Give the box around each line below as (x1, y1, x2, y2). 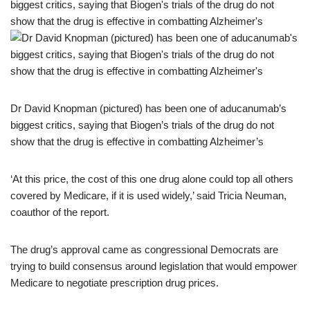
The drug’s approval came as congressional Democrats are (10, 244, 278, 255)
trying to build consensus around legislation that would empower (10, 260, 297, 272)
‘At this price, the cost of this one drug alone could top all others (10, 173, 293, 185)
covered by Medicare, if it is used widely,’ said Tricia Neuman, (10, 190, 286, 201)
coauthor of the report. (10, 206, 109, 218)
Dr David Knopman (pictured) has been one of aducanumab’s (10, 102, 286, 114)
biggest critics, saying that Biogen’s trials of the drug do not (10, 119, 274, 131)
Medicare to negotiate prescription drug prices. (10, 277, 219, 289)
